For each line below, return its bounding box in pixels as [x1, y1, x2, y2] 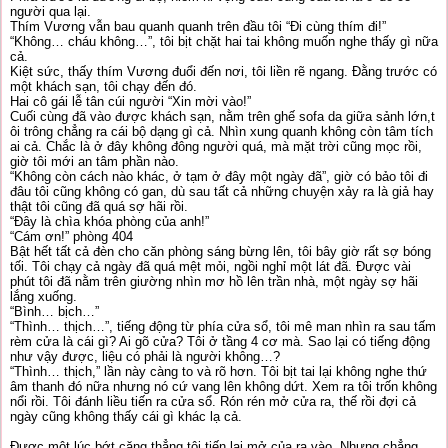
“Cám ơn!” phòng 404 [10, 229, 133, 244]
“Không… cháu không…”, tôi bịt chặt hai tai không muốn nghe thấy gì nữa [10, 34, 438, 49]
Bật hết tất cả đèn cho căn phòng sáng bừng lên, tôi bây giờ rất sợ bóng [10, 244, 431, 259]
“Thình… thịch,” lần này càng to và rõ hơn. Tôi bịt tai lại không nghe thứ [10, 364, 427, 379]
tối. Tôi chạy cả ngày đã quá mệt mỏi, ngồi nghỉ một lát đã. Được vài [10, 259, 411, 274]
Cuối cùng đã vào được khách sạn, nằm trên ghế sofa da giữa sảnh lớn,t [10, 109, 435, 124]
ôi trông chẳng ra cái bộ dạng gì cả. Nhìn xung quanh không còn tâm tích [10, 124, 433, 139]
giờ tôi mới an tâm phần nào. [10, 154, 179, 169]
